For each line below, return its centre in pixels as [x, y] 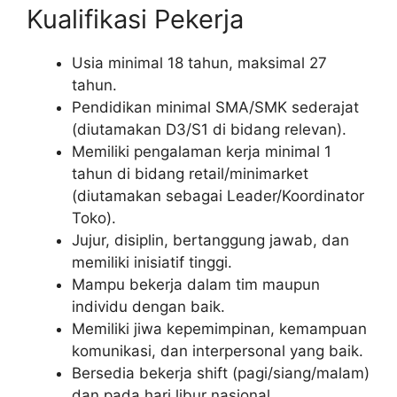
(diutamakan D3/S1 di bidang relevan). [209, 130]
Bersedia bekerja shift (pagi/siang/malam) [221, 374]
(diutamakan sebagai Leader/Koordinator [218, 196]
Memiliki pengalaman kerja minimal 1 [202, 152]
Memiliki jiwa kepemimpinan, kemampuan [219, 329]
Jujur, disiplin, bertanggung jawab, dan [210, 241]
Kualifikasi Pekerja [135, 19]
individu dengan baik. [148, 307]
